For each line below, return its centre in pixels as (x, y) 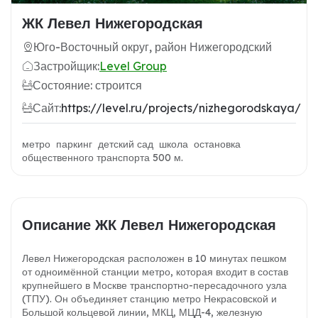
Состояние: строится (87, 86)
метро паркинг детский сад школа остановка (131, 144)
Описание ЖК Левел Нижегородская (149, 225)
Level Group (133, 66)
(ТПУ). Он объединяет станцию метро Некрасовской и (149, 299)
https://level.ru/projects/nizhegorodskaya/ (181, 108)
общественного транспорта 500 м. (104, 158)
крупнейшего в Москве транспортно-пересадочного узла (154, 286)
